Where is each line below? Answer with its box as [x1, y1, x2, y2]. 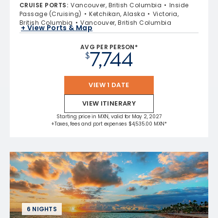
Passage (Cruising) [19, 10, 82, 18]
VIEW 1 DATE [89, 80, 129, 90]
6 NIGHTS [27, 205, 57, 213]
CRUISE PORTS [19, 1, 67, 9]
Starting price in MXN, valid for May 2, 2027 [56, 113, 162, 120]
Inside [169, 1, 189, 9]
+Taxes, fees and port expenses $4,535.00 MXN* [51, 120, 167, 127]
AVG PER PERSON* [80, 43, 138, 51]
